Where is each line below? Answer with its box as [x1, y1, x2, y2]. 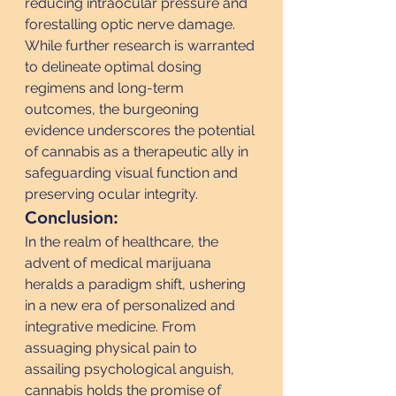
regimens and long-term [25, 80, 187, 96]
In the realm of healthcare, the [25, 233, 222, 250]
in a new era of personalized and [25, 297, 239, 314]
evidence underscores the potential [25, 122, 258, 139]
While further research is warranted [25, 37, 258, 54]
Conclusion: [25, 207, 118, 228]
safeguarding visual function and [25, 164, 241, 181]
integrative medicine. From [25, 318, 200, 335]
